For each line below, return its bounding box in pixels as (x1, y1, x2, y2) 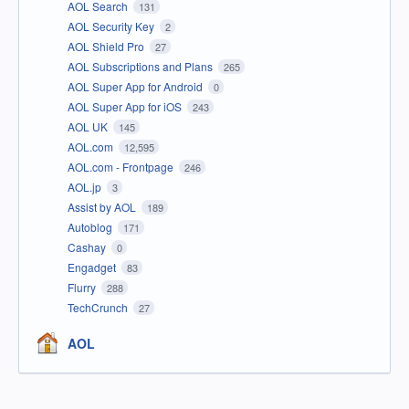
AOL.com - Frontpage (68, 159, 176, 175)
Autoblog (68, 219, 115, 236)
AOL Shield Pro (68, 38, 147, 55)
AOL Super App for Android (68, 79, 205, 95)
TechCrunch (68, 299, 131, 316)
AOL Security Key (68, 18, 157, 35)
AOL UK (68, 119, 110, 135)
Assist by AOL (68, 199, 139, 215)
